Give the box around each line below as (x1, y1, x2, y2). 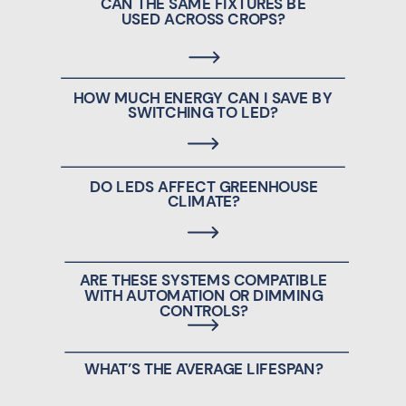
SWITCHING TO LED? (128, 102, 278, 123)
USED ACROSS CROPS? (121, 8, 285, 30)
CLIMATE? (167, 191, 240, 212)
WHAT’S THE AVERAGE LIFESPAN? (84, 359, 324, 380)
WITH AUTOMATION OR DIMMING (84, 285, 324, 306)
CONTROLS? (159, 300, 248, 322)
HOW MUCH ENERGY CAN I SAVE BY (73, 87, 333, 108)
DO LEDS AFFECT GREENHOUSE (89, 176, 318, 197)
